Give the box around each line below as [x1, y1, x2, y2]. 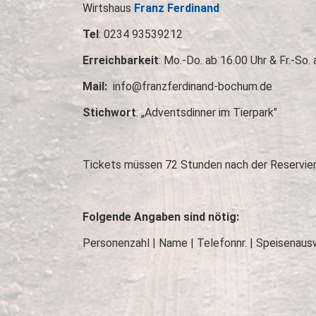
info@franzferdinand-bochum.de [110, 80, 272, 93]
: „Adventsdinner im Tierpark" [136, 106, 277, 119]
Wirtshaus [83, 1, 131, 15]
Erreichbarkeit [83, 54, 159, 67]
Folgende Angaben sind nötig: [83, 210, 239, 224]
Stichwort [83, 106, 136, 119]
